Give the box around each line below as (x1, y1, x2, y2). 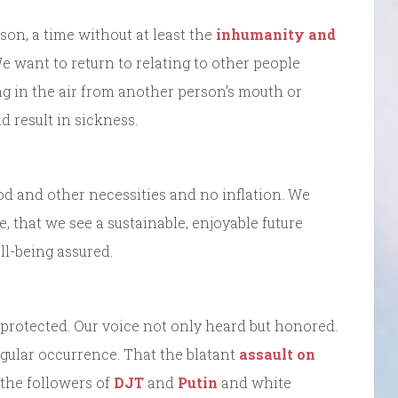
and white (218, 372, 291, 392)
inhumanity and (216, 24, 336, 44)
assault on (239, 344, 315, 363)
